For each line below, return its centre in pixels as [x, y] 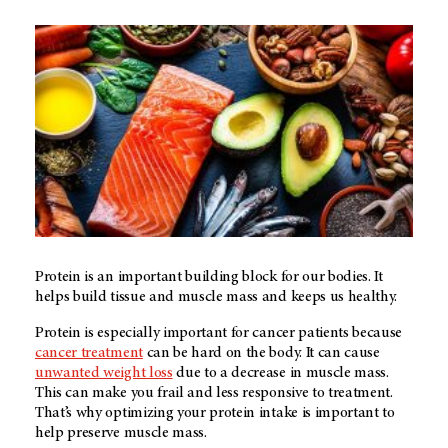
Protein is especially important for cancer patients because [219, 332]
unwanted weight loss [104, 372]
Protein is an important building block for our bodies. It [209, 276]
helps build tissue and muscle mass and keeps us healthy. [216, 296]
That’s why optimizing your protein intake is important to [215, 412]
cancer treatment [89, 352]
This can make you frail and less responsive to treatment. [214, 392]
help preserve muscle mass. [121, 432]
